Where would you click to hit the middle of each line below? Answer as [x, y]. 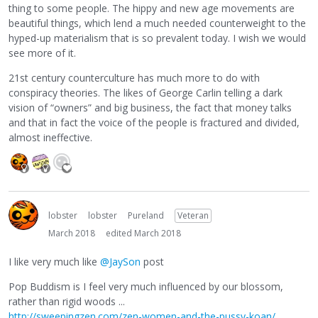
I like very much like [54, 262]
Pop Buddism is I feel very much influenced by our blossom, [146, 287]
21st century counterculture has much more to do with [134, 77]
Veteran [193, 215]
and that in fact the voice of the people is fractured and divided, [154, 122]
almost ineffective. [50, 137]
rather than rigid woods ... [67, 302]
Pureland [146, 215]
